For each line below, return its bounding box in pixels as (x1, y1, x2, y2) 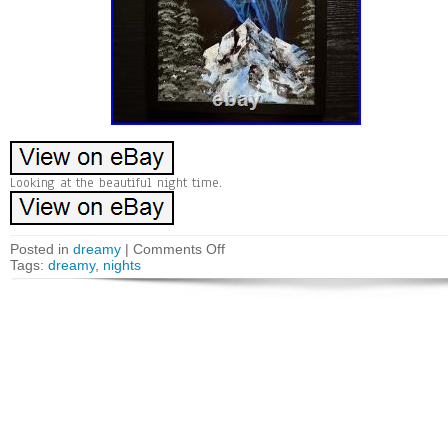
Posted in (10, 241, 73, 257)
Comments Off (133, 241, 225, 257)
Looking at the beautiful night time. (10, 174, 222, 192)
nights (103, 257, 141, 273)
